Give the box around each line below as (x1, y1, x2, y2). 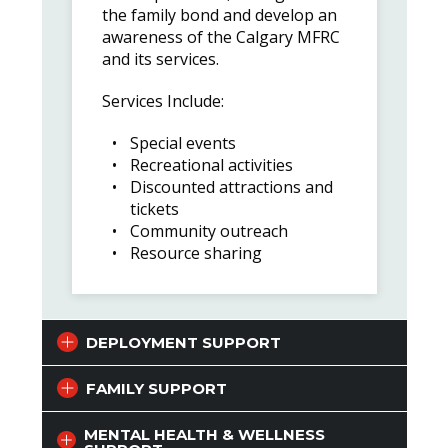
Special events (129, 131, 236, 154)
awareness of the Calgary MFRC (101, 25, 340, 48)
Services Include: (101, 89, 224, 112)
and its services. (101, 47, 219, 70)
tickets (129, 197, 179, 220)
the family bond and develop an (101, 3, 337, 26)
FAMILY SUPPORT (85, 378, 227, 398)
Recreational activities (129, 153, 293, 176)
